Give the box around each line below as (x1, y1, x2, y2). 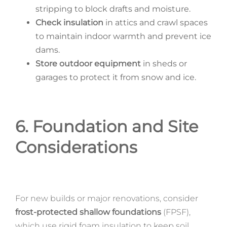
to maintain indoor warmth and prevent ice (35, 31, 211, 41)
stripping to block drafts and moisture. (35, 4, 191, 14)
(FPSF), (161, 207, 191, 217)
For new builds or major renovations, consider (15, 193, 198, 203)
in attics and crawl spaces (103, 17, 208, 27)
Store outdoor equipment (35, 58, 141, 68)
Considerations (15, 137, 137, 157)
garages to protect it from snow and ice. (35, 72, 196, 82)
